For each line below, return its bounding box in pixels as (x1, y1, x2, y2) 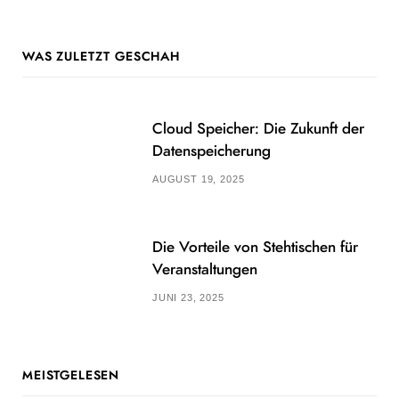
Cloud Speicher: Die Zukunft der (152, 121, 364, 137)
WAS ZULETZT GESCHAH (22, 50, 180, 63)
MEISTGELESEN (22, 369, 120, 382)
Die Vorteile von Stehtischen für (152, 240, 358, 256)
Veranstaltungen (152, 262, 257, 278)
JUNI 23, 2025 (152, 292, 224, 304)
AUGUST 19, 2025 (152, 174, 245, 185)
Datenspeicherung (152, 143, 271, 159)
